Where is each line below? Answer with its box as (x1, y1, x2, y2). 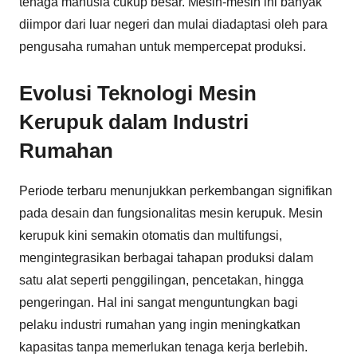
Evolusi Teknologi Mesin (19, 80, 257, 105)
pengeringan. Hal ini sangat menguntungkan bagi (19, 296, 298, 309)
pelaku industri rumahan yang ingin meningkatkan (19, 318, 300, 331)
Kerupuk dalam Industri (19, 109, 249, 134)
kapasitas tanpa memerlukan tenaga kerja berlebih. (19, 340, 308, 354)
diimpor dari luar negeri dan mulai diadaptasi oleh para (19, 17, 328, 31)
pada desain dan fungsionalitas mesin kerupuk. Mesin (19, 206, 323, 220)
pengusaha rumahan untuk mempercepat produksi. (19, 39, 306, 53)
